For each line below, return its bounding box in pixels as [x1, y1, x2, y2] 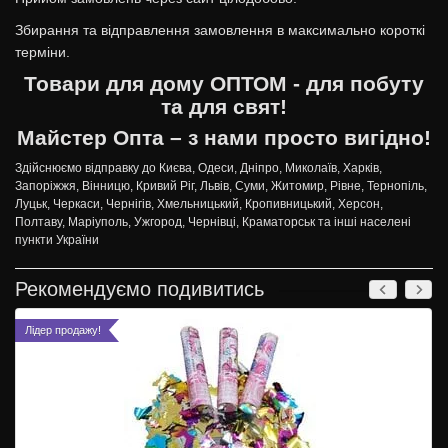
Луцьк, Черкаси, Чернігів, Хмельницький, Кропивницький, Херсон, [15, 197, 383, 211]
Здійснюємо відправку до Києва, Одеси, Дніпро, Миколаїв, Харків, [15, 161, 382, 175]
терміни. [15, 44, 70, 60]
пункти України [15, 233, 99, 247]
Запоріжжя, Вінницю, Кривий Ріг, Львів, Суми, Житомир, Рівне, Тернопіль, [15, 179, 427, 193]
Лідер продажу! [25, 324, 101, 336]
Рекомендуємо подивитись [15, 278, 264, 300]
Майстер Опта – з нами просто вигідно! [17, 126, 431, 150]
